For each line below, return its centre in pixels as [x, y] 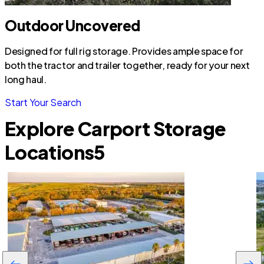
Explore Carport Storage [115, 128]
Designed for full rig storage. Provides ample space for [124, 51]
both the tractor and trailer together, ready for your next [127, 65]
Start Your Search [43, 102]
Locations [49, 152]
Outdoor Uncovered [72, 25]
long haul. [26, 79]
